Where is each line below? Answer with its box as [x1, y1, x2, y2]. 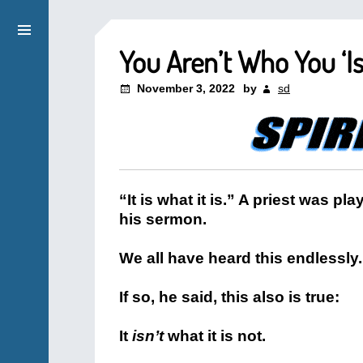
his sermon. [119, 211, 207, 228]
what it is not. [164, 327, 266, 344]
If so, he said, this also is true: [119, 288, 340, 305]
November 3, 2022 [137, 82, 235, 95]
